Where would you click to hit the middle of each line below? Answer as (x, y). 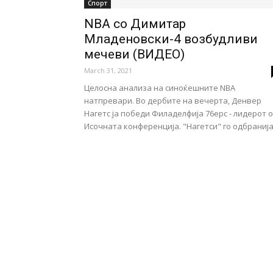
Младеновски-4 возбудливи (171, 39)
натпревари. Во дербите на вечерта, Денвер (173, 101)
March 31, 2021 (108, 70)
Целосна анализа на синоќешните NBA (160, 88)
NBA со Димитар (135, 24)
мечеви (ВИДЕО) (134, 54)
